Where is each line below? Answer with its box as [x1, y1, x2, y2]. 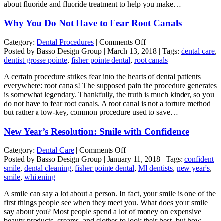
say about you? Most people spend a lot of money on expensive [4, 207, 201, 216]
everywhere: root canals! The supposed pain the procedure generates [4, 81, 217, 90]
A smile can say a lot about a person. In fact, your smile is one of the [4, 189, 216, 198]
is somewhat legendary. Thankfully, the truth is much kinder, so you [4, 90, 214, 99]
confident [184, 155, 214, 164]
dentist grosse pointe [4, 55, 67, 64]
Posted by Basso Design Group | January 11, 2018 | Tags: [4, 155, 184, 164]
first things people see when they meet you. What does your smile [4, 198, 208, 207]
